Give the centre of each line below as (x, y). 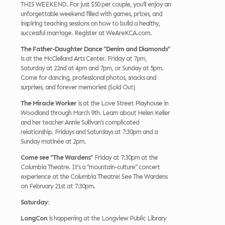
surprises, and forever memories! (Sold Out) (79, 87)
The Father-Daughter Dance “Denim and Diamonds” (95, 49)
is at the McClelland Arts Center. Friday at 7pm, (84, 59)
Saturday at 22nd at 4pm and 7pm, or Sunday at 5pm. (92, 68)
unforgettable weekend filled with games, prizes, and (91, 14)
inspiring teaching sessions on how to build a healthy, (90, 24)
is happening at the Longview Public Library (107, 218)
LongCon (34, 218)
